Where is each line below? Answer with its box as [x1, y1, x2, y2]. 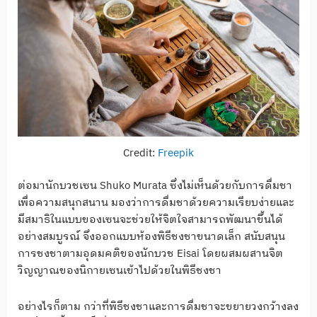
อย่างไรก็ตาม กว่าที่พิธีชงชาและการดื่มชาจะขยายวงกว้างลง [18, 297, 299, 316]
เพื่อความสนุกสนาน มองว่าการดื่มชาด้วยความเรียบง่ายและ [18, 194, 294, 212]
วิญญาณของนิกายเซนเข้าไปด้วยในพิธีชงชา [18, 262, 221, 280]
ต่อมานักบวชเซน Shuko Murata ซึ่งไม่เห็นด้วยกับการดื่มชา [18, 177, 292, 195]
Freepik [158, 144, 194, 162]
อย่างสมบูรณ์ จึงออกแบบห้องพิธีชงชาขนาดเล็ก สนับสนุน [18, 228, 285, 246]
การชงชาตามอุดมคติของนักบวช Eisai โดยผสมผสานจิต [18, 245, 283, 263]
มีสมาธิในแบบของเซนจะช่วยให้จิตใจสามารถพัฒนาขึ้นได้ [18, 211, 283, 229]
